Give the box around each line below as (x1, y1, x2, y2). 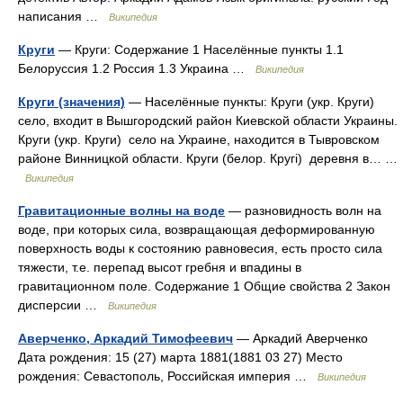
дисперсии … (18, 298, 108, 312)
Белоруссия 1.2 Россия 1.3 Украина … (18, 61, 255, 76)
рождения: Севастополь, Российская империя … (18, 369, 318, 383)
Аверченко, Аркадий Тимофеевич (18, 331, 233, 345)
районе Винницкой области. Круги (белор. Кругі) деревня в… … (18, 151, 398, 166)
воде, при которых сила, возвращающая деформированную (18, 222, 375, 237)
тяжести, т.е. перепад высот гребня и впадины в (18, 260, 301, 274)
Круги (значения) (18, 94, 125, 109)
